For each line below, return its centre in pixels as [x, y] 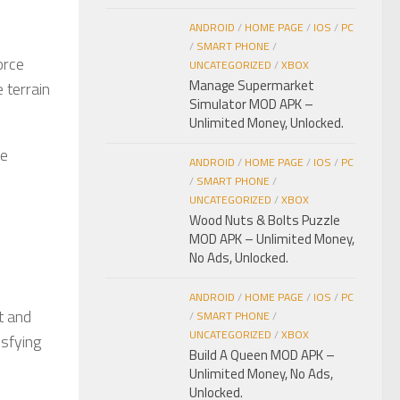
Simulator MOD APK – [251, 104]
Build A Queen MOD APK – [262, 355]
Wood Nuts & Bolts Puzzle [265, 221]
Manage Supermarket [252, 86]
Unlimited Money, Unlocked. [267, 123]
